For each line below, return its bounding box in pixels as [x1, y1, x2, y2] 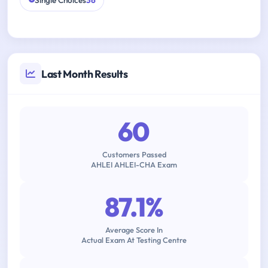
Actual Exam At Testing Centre [81, 235, 187, 245]
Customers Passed [102, 150, 166, 160]
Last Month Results [41, 66, 128, 81]
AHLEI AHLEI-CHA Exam [91, 160, 177, 170]
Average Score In [105, 225, 163, 235]
